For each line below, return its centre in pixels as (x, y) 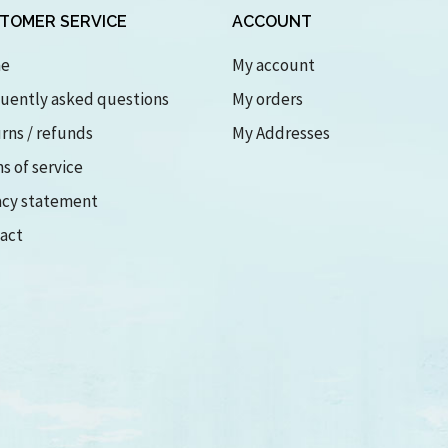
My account (273, 65)
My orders (267, 99)
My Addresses (280, 133)
